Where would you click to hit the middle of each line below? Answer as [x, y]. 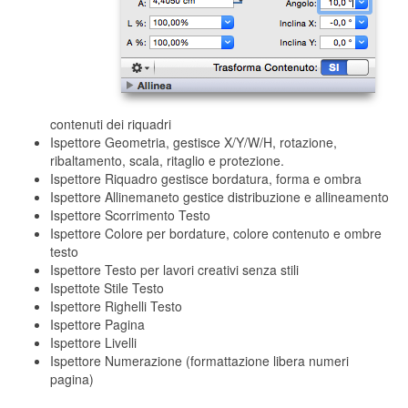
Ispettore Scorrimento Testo [130, 214]
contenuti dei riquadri [111, 123]
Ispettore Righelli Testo [116, 306]
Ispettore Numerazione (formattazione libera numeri [199, 360]
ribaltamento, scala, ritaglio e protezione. [167, 160]
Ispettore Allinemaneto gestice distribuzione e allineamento [219, 196]
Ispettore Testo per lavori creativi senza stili [174, 269]
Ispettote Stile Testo [107, 287]
